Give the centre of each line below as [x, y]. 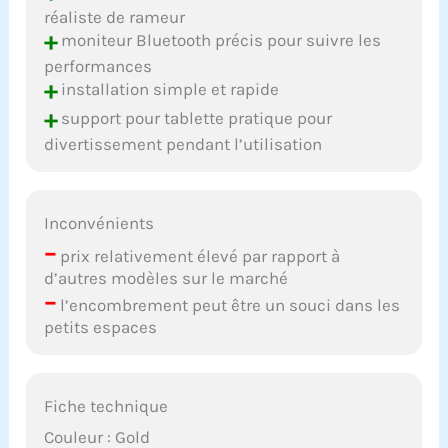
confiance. [241, 73]
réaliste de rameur [115, 17]
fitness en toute [258, 52]
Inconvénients [99, 223]
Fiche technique [106, 405]
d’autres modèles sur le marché [166, 278]
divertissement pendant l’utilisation [183, 144]
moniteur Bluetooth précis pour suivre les [219, 39]
